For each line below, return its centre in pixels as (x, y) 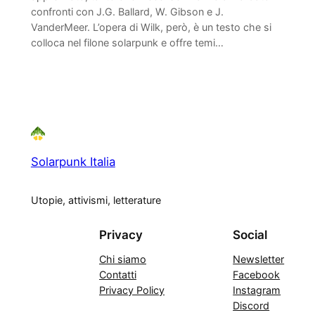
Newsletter (259, 259)
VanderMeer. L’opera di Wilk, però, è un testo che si (151, 27)
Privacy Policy (132, 290)
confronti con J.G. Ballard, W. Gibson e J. (127, 12)
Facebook (257, 274)
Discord (251, 305)
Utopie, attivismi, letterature (96, 200)
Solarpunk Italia (73, 161)
